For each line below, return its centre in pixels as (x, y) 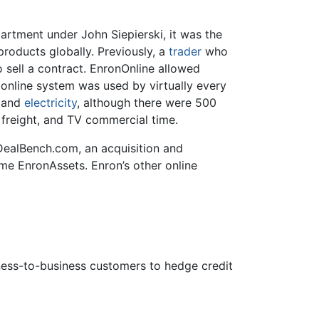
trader (185, 52)
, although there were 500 (147, 103)
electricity (51, 103)
